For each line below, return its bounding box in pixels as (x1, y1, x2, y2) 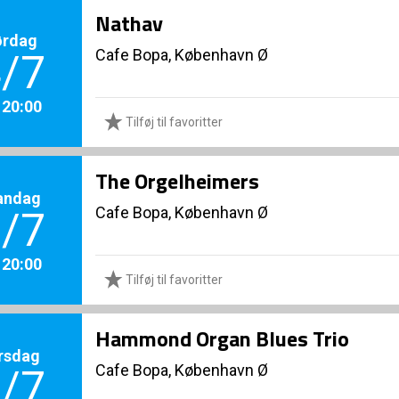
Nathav (95, 7, 163, 39)
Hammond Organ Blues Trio (95, 322, 349, 354)
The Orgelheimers (95, 165, 259, 197)
